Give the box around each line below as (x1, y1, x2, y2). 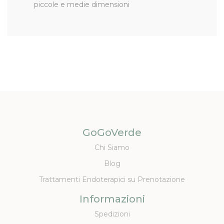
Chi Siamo (94, 142, 129, 152)
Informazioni (79, 192, 145, 205)
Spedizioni (94, 209, 130, 218)
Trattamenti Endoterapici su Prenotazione (39, 174, 185, 184)
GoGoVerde (82, 126, 141, 138)
